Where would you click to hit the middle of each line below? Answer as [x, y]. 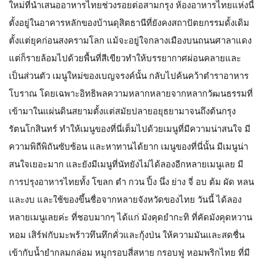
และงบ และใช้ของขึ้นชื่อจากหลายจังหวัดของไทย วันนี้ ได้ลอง [125, 199]
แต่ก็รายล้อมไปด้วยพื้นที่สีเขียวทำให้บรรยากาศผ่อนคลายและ [125, 58]
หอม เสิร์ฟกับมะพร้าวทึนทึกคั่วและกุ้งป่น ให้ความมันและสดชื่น [127, 235]
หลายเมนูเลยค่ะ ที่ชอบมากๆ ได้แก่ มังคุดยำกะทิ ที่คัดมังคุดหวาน [131, 217]
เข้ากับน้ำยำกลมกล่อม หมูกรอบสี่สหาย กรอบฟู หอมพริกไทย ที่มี [129, 252]
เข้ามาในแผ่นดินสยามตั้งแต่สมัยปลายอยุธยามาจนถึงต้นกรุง [122, 111]
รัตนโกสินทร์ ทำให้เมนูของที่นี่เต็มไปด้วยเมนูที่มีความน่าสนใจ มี [130, 128]
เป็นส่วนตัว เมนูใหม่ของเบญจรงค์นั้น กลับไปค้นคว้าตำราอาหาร [129, 75]
